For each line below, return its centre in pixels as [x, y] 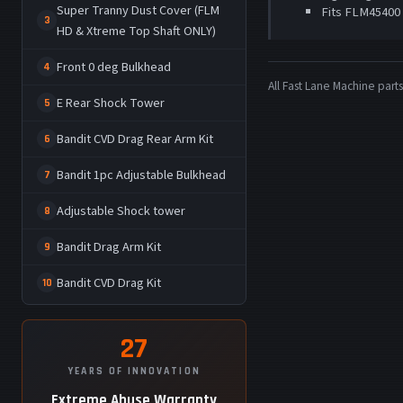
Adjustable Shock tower [121, 210]
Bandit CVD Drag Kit [109, 282]
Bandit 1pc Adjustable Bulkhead [142, 175]
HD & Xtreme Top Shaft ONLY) [137, 31]
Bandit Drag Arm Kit [109, 246]
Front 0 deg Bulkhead [114, 67]
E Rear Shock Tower [111, 103]
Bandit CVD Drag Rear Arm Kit [135, 139]
